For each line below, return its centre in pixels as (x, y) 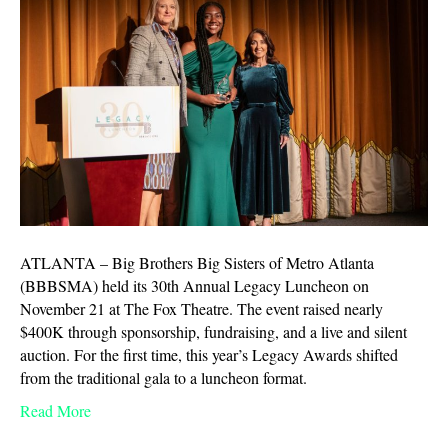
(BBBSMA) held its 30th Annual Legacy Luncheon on (194, 286)
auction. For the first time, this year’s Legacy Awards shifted (209, 355)
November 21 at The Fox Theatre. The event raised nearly (201, 309)
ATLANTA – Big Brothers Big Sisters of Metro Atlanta (197, 263)
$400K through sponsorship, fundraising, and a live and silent (213, 332)
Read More (55, 411)
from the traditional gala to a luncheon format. (168, 378)
